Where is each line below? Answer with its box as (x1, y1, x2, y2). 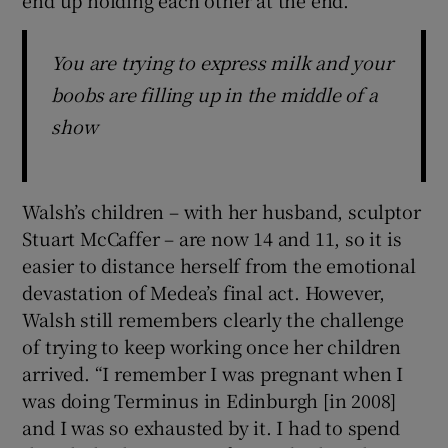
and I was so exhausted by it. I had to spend (22, 413, 400, 440)
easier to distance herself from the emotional (22, 251, 416, 278)
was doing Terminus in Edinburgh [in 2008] (22, 386, 397, 413)
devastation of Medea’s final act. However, (22, 278, 386, 305)
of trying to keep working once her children (22, 332, 401, 359)
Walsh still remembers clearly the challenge (22, 305, 404, 332)
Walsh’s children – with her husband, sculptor (22, 197, 421, 224)
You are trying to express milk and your (51, 48, 393, 75)
